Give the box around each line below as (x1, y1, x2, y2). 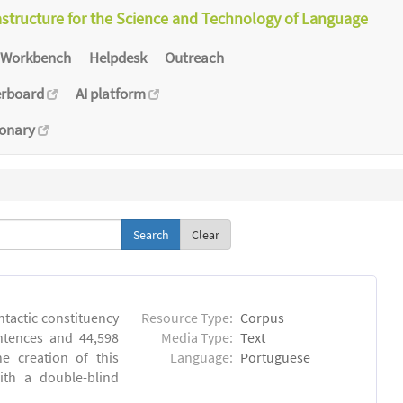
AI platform (76, 83, 148, 103)
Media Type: (161, 328, 234, 347)
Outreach (165, 47, 224, 67)
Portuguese (240, 348, 311, 367)
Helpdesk (89, 47, 147, 67)
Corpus (240, 309, 285, 327)
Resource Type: (141, 309, 234, 327)
